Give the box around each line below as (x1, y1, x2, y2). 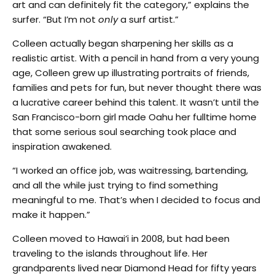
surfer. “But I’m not (12, 12, 98, 26)
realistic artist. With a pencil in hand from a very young (12, 51, 259, 64)
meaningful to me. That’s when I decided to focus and (12, 193, 260, 206)
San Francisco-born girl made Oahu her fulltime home (12, 110, 257, 123)
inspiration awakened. (12, 139, 112, 153)
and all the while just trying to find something (12, 178, 218, 192)
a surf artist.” (118, 12, 179, 26)
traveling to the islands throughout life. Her (12, 246, 207, 260)
